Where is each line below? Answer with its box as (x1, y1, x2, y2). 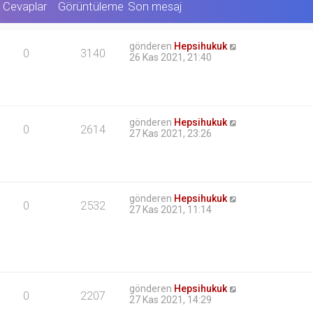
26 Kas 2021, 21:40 (129, 52, 212, 64)
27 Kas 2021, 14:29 (129, 294, 212, 306)
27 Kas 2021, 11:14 (129, 204, 212, 216)
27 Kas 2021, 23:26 (129, 128, 212, 140)
